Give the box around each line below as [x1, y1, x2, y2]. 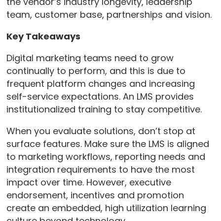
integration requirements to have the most [6, 163, 195, 176]
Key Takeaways [6, 30, 80, 43]
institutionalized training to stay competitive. [6, 103, 202, 116]
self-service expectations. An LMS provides [6, 90, 194, 103]
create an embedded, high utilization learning [6, 202, 206, 215]
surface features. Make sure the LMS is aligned [6, 138, 209, 150]
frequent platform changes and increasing [6, 77, 195, 90]
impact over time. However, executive [6, 176, 171, 189]
